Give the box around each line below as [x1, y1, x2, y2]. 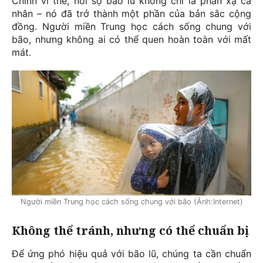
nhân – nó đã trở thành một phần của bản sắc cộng [12, 7, 251, 19]
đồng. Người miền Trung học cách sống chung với [12, 20, 251, 32]
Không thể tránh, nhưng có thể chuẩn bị [12, 222, 249, 239]
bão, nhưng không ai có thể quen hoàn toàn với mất [12, 33, 251, 45]
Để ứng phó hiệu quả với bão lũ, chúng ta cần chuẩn [12, 248, 251, 260]
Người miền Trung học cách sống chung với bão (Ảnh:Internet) [20, 197, 243, 207]
